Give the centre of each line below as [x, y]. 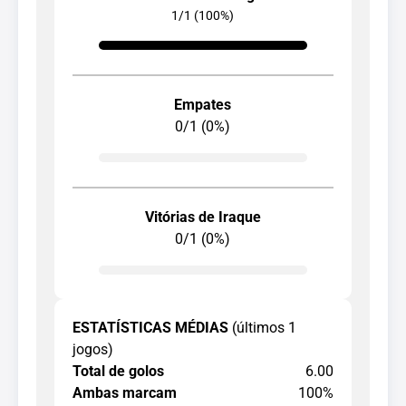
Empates [203, 104]
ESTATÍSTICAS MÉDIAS [152, 327]
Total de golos [118, 371]
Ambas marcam [125, 392]
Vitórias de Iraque [203, 217]
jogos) [93, 349]
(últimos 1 [264, 327]
